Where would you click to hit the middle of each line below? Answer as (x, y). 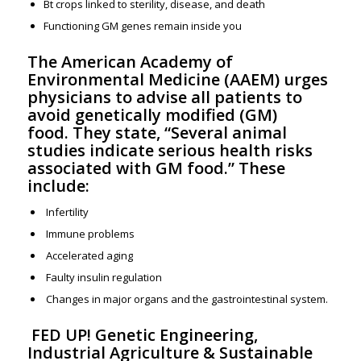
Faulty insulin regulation (102, 278)
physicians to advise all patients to (164, 98)
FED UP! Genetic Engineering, (142, 335)
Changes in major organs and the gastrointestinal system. (185, 299)
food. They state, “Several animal (157, 133)
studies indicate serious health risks (170, 151)
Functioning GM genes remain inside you (142, 26)
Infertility (66, 212)
